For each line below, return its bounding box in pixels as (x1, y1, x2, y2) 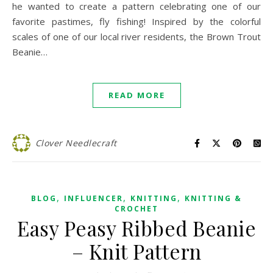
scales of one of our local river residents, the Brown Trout (12, 30, 261, 43)
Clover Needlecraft (35, 137, 117, 149)
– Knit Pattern (71, 238, 202, 265)
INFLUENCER (64, 193, 123, 204)
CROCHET (115, 204, 158, 214)
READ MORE (108, 90, 165, 101)
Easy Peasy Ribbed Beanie (17, 214, 256, 242)
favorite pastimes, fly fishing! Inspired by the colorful (12, 15, 261, 28)
